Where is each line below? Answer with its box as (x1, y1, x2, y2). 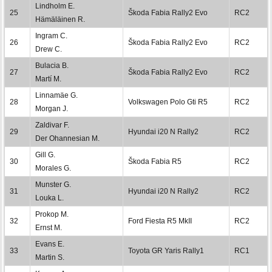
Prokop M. (35, 209, 69, 219)
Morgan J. (35, 104, 68, 113)
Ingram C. (35, 31, 67, 40)
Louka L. (35, 193, 64, 202)
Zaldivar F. (35, 120, 69, 129)
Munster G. (35, 180, 71, 189)
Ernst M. (35, 223, 62, 232)
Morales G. (35, 163, 71, 172)
